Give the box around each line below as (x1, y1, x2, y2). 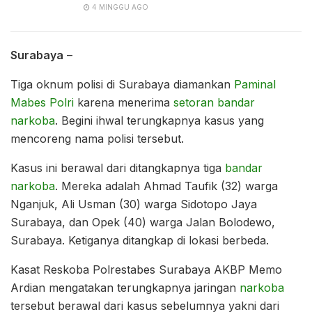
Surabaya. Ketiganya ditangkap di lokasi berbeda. (10, 233, 269, 247)
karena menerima (77, 95, 173, 109)
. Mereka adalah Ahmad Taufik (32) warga (55, 178, 278, 193)
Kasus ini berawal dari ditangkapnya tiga (10, 160, 225, 175)
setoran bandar (173, 95, 255, 109)
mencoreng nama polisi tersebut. (10, 131, 184, 146)
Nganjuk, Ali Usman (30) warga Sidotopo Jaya (10, 196, 257, 211)
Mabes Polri (10, 95, 77, 109)
